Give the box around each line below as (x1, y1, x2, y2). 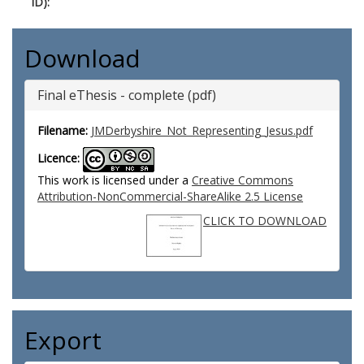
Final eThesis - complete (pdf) (37, 86, 216, 104)
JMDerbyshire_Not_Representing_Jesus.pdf (91, 123, 313, 138)
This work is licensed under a (37, 172, 192, 188)
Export (24, 323, 102, 357)
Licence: (37, 150, 80, 167)
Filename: (37, 123, 88, 138)
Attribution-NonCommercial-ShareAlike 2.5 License (37, 188, 303, 204)
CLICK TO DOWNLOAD (203, 213, 327, 228)
